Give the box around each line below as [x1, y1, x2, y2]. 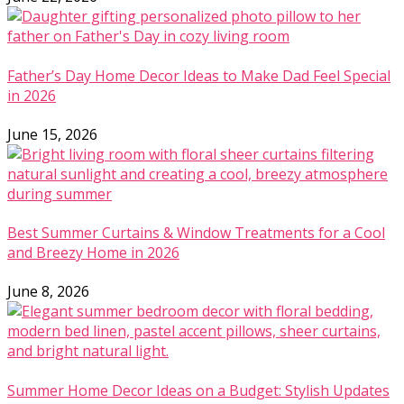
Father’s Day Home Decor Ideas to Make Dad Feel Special [7, 65, 390, 86]
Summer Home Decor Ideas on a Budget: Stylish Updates [7, 380, 390, 400]
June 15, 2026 [7, 124, 97, 144]
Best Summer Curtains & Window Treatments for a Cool [7, 223, 385, 243]
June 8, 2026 [7, 281, 89, 302]
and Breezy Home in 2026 [7, 243, 179, 263]
